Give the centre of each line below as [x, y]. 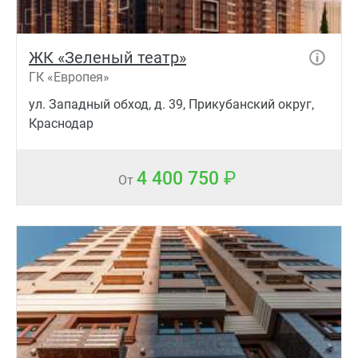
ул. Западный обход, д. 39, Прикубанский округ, [171, 104]
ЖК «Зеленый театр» [107, 57]
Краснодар [61, 123]
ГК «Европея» [69, 77]
